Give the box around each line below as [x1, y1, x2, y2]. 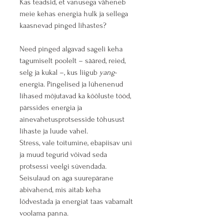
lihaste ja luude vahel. [20, 127, 88, 136]
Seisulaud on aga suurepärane [20, 174, 115, 183]
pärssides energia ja [20, 103, 84, 112]
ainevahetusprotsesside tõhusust [20, 115, 127, 124]
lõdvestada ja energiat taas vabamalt [20, 197, 135, 206]
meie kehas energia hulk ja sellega [20, 9, 130, 19]
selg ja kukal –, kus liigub [20, 68, 99, 77]
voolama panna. [20, 209, 68, 218]
